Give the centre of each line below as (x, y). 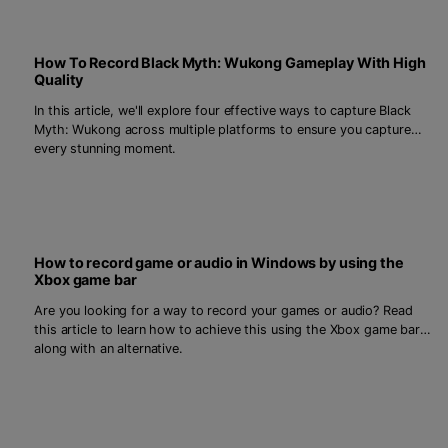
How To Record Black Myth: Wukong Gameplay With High (230, 62)
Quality (59, 79)
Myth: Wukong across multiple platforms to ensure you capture (222, 129)
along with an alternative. (108, 348)
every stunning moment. (105, 148)
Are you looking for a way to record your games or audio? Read (223, 310)
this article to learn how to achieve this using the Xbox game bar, (228, 329)
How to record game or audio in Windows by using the (219, 262)
